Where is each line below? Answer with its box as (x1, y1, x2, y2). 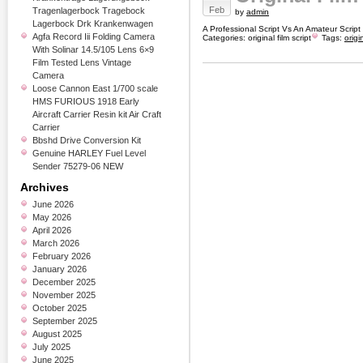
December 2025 (32, 277, 96, 287)
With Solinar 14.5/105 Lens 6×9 (32, 45, 154, 54)
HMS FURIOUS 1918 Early (32, 96, 139, 106)
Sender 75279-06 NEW (32, 161, 123, 171)
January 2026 (32, 264, 87, 274)
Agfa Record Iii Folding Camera (32, 32, 155, 41)
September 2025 (32, 316, 97, 326)
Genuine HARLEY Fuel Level (32, 148, 146, 158)
